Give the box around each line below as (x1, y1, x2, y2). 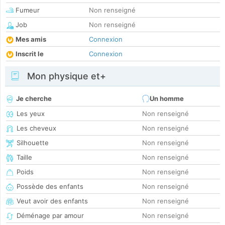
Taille (17, 153, 32, 162)
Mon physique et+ (25, 71, 106, 82)
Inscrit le (16, 50, 44, 58)
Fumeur (14, 6, 40, 15)
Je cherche (16, 94, 52, 103)
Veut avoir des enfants (17, 197, 88, 205)
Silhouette (17, 139, 49, 147)
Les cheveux (17, 124, 56, 133)
